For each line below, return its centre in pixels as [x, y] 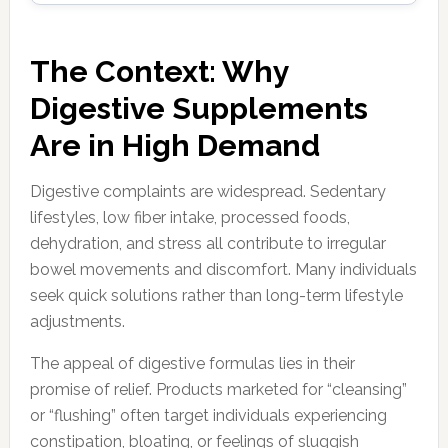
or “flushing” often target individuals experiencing [208, 415]
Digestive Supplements [198, 108]
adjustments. [77, 321]
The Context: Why [159, 71]
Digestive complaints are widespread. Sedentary [207, 191]
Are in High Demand [174, 145]
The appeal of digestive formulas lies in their [192, 363]
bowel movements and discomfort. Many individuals [223, 269]
